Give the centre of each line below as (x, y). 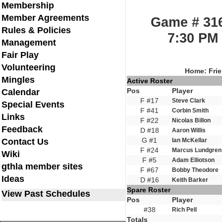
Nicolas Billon (191, 120)
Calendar (21, 92)
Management (29, 43)
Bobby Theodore (195, 170)
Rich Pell (184, 210)
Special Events (33, 105)
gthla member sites (42, 166)
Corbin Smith (190, 111)
